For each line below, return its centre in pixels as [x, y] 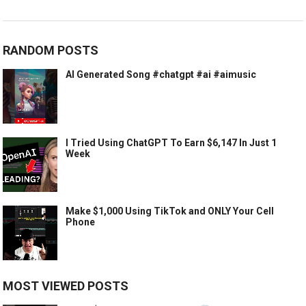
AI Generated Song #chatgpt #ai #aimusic [161, 74]
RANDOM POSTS [51, 50]
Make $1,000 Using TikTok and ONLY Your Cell [170, 211]
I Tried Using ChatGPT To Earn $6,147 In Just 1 [171, 142]
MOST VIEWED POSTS [66, 286]
